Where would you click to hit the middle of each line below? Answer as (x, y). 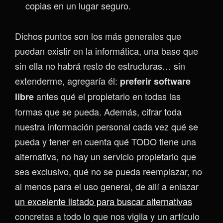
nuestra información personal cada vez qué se (107, 127)
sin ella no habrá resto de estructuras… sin (100, 66)
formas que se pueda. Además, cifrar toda (98, 112)
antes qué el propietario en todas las (109, 96)
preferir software (155, 81)
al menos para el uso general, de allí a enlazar (107, 186)
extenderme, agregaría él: (67, 81)
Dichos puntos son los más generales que (98, 36)
